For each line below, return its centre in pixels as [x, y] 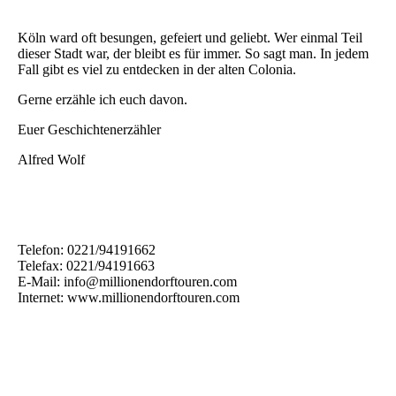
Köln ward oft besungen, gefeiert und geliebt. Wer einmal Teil [190, 38]
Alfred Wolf [51, 160]
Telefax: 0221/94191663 [86, 266]
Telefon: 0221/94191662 [87, 250]
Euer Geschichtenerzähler [89, 130]
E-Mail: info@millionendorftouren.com [127, 282]
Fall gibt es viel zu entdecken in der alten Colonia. [157, 70]
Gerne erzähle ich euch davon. [103, 100]
